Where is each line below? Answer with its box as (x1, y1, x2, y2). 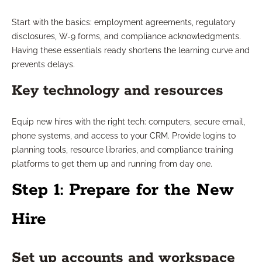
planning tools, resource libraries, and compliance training (12, 145, 233, 155)
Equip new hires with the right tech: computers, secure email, (12, 117, 245, 127)
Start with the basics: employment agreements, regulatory (12, 18, 236, 27)
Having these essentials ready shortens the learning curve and (12, 46, 250, 56)
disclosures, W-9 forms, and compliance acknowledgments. (12, 32, 241, 42)
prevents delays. (12, 60, 75, 70)
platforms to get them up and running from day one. (12, 159, 212, 169)
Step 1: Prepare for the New (12, 180, 234, 201)
